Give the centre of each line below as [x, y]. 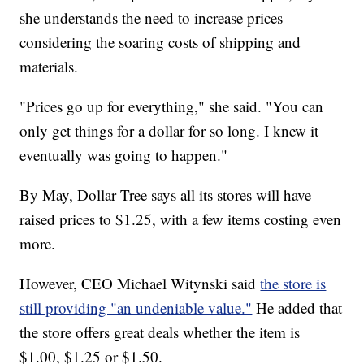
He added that [297, 307]
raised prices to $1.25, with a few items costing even [181, 219]
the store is [293, 283]
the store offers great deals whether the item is [160, 331]
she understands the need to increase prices [152, 17]
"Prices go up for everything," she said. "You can [172, 106]
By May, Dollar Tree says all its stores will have [166, 194]
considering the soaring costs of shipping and [160, 41]
